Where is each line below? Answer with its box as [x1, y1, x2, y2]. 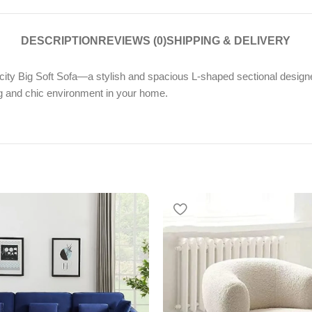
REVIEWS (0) [98, 35, 167, 47]
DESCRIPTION [21, 35, 99, 47]
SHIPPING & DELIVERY [166, 35, 291, 47]
